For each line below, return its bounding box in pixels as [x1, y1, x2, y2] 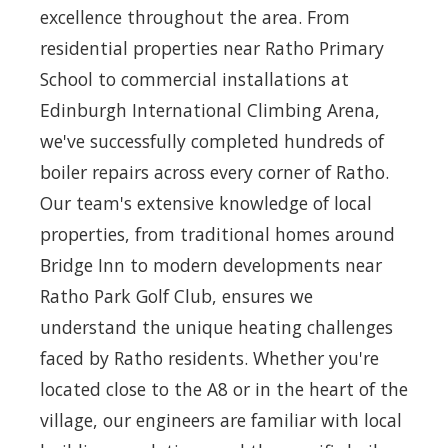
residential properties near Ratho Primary [40, 35, 384, 60]
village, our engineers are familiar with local [40, 407, 402, 432]
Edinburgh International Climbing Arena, [40, 97, 380, 122]
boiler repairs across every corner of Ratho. [40, 159, 389, 184]
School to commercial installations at [40, 66, 349, 91]
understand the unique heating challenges [40, 314, 393, 339]
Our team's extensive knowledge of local [40, 190, 372, 215]
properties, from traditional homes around [40, 221, 395, 246]
